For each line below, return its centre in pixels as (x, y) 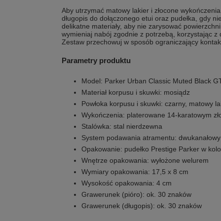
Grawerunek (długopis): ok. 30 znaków (142, 206)
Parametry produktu (96, 60)
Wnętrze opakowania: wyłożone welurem (145, 160)
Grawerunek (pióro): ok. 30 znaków (136, 194)
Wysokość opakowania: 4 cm (127, 183)
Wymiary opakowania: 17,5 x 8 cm (135, 172)
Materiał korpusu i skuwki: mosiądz (136, 92)
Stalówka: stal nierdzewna (122, 126)
